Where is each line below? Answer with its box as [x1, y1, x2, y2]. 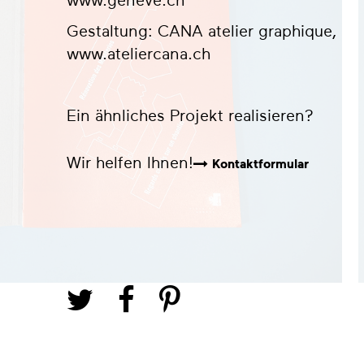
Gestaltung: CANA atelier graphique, [67, 22, 336, 41]
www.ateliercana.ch [67, 45, 210, 63]
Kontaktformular [212, 157, 309, 171]
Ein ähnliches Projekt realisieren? [67, 106, 318, 125]
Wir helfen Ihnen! [67, 154, 193, 172]
